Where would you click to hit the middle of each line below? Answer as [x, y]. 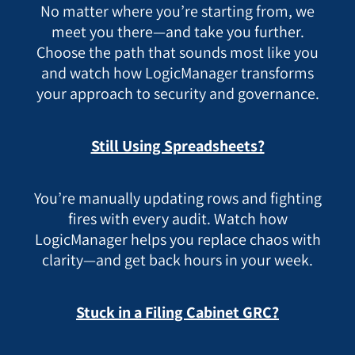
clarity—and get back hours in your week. [177, 260]
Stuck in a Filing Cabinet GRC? [177, 313]
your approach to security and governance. [177, 94]
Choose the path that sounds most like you [177, 53]
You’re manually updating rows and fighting [177, 198]
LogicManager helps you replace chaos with [177, 240]
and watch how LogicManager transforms [177, 73]
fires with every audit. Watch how [177, 219]
